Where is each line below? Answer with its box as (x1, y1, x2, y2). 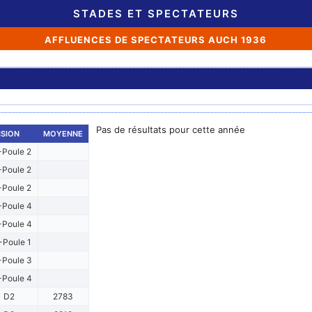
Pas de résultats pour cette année (95, 124, 245, 135)
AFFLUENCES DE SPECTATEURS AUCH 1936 (45, 34, 267, 45)
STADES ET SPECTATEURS (73, 7, 239, 20)
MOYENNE (42, 129, 83, 139)
